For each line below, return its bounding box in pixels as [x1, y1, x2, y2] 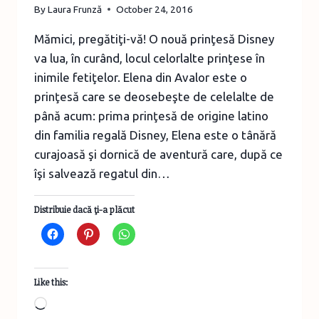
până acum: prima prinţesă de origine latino [34, 108, 268, 122]
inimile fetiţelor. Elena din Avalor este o [34, 70, 247, 84]
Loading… [46, 297, 102, 311]
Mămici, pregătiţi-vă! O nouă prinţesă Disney [34, 31, 274, 46]
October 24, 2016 [116, 3, 194, 15]
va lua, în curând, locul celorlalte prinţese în [34, 51, 265, 65]
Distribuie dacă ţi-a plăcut [34, 203, 135, 215]
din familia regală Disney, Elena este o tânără [34, 127, 276, 142]
